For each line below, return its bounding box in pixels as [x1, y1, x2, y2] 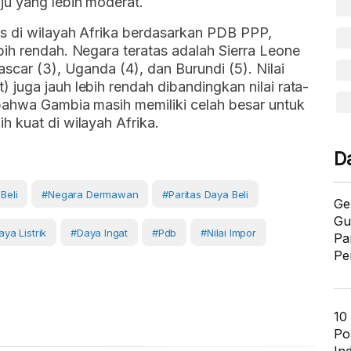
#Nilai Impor [201, 226, 256, 239]
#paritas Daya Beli [162, 188, 249, 201]
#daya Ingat [71, 226, 128, 239]
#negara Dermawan [42, 188, 139, 201]
